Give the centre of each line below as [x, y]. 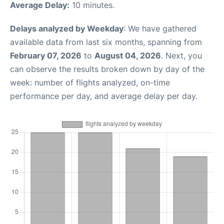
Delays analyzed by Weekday [67, 28]
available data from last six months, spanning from [106, 42]
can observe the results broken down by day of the [107, 69]
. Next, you [181, 55]
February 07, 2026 [46, 55]
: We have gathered [160, 28]
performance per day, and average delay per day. [104, 96]
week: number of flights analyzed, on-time [90, 82]
